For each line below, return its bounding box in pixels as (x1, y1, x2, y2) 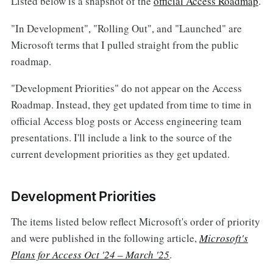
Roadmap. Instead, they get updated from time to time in (10, 97, 252, 112)
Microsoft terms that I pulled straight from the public (10, 37, 239, 52)
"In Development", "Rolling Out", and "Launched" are (10, 21, 242, 35)
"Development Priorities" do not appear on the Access (10, 81, 242, 96)
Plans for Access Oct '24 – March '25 (10, 247, 169, 262)
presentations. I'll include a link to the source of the (10, 130, 232, 145)
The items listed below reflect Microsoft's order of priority (10, 214, 260, 229)
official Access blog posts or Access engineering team (10, 114, 241, 129)
